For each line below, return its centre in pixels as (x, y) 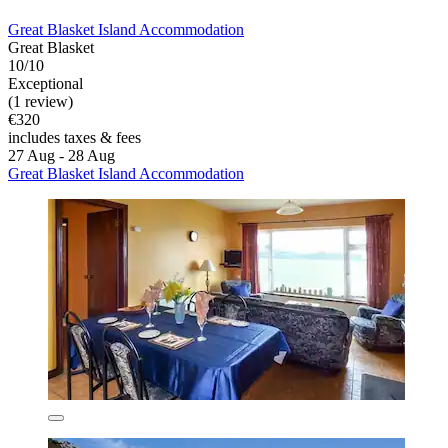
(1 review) (40, 101)
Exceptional (45, 83)
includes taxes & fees (74, 137)
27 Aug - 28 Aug (61, 155)
